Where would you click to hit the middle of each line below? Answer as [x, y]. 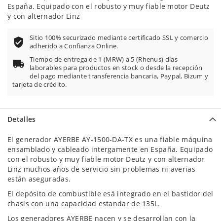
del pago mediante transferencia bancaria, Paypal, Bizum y [119, 76]
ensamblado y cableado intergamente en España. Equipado [110, 149]
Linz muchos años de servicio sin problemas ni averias [101, 169]
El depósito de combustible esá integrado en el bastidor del [110, 194]
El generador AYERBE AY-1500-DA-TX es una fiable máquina [110, 139]
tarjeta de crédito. [40, 85]
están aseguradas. [39, 179]
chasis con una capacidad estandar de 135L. [84, 203]
